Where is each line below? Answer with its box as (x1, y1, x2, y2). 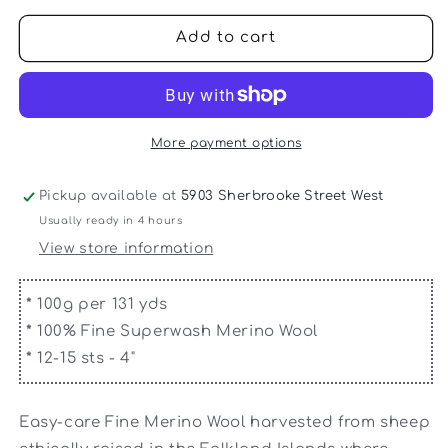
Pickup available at (39, 188, 181, 203)
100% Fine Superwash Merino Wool (37, 322, 318, 340)
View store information (39, 240, 214, 256)
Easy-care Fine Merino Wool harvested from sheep (19, 413, 431, 431)
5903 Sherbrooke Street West (181, 188, 384, 203)
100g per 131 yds (37, 295, 168, 313)
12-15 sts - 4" (37, 349, 136, 367)
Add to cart (176, 29, 276, 47)
